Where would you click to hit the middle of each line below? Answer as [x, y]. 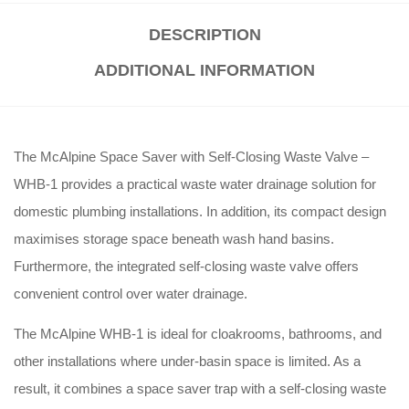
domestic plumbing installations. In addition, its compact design [200, 212]
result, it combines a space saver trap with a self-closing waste [200, 389]
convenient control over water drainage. [131, 294]
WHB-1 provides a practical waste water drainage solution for [195, 184]
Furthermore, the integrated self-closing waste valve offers [186, 267]
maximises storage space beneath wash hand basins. [174, 239]
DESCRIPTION [204, 35]
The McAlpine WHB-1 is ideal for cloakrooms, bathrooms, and [198, 334]
